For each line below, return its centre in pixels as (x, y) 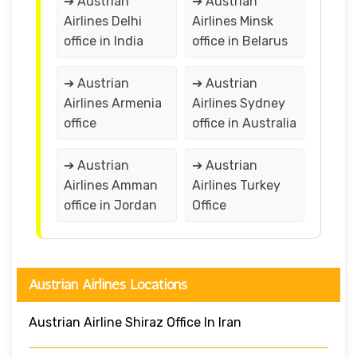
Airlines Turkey (236, 185)
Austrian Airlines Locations (108, 284)
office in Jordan (110, 205)
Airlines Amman (111, 185)
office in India (104, 41)
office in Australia (244, 123)
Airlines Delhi (103, 21)
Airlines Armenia (113, 103)
